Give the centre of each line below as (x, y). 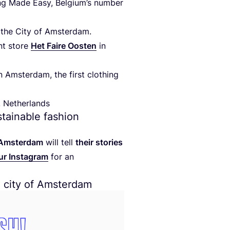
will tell (59, 142)
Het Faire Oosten (64, 45)
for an (61, 156)
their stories (99, 142)
